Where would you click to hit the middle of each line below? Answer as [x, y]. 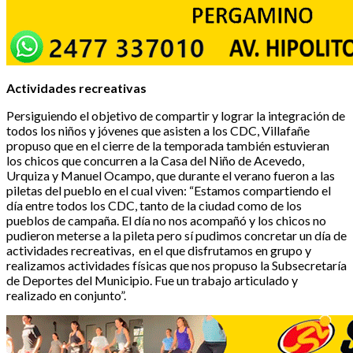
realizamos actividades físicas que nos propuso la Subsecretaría [176, 265]
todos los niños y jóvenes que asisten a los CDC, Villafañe [158, 130]
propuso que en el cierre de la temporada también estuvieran [168, 145]
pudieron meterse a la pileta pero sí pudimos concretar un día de [176, 235]
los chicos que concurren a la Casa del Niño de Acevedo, [155, 160]
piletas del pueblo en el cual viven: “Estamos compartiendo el [169, 190]
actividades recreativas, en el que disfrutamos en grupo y [159, 250]
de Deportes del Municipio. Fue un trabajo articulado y [152, 280]
